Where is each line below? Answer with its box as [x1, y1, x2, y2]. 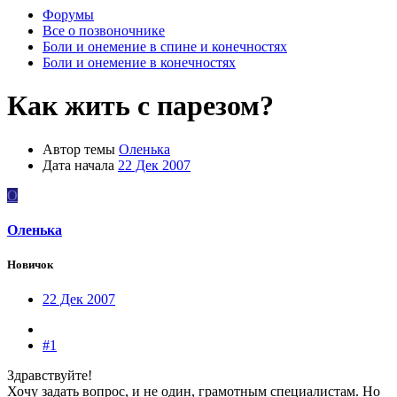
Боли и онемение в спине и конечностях [43, 39, 287, 54]
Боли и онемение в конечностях [43, 55, 236, 70]
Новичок [7, 258, 53, 272]
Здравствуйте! [7, 368, 92, 384]
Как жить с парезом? [7, 90, 274, 122]
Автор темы [43, 141, 115, 157]
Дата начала [43, 157, 114, 173]
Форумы [43, 7, 94, 22]
